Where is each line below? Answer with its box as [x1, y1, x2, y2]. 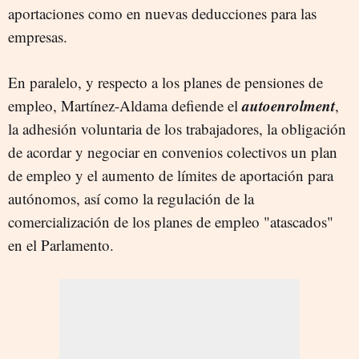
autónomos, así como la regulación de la [8, 188, 254, 208]
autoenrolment [242, 94, 335, 116]
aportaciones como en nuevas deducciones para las [8, 2, 317, 23]
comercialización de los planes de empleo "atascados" [8, 211, 333, 232]
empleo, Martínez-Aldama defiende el [8, 95, 242, 115]
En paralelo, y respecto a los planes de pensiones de [8, 71, 323, 92]
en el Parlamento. [8, 234, 114, 255]
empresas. [8, 26, 67, 46]
